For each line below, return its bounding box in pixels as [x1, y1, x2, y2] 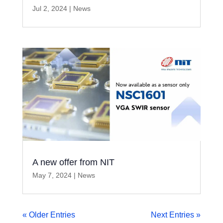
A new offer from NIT [32, 157, 114, 168]
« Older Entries [22, 211, 75, 220]
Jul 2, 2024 [32, 4, 67, 12]
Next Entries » [151, 211, 201, 220]
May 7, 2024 [32, 171, 72, 180]
